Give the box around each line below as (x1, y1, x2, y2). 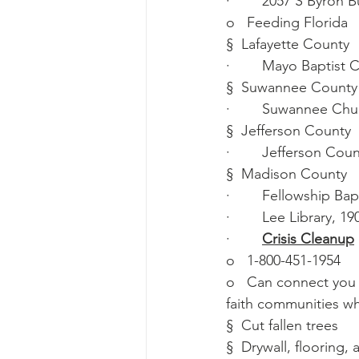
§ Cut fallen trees (226, 317, 338, 335)
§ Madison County (226, 165, 347, 184)
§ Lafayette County (226, 35, 349, 54)
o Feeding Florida (226, 14, 348, 32)
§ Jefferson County (226, 122, 351, 140)
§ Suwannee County (226, 79, 357, 97)
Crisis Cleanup (262, 230, 354, 248)
